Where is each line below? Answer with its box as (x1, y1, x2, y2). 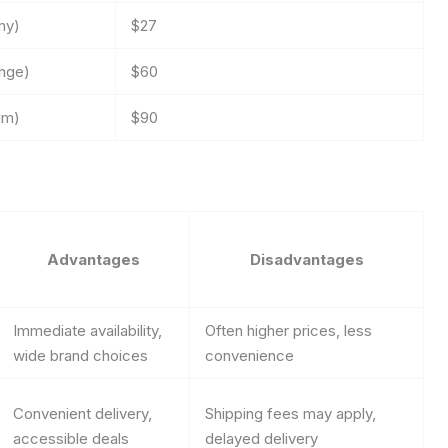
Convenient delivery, (13, 403, 152, 423)
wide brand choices (13, 345, 148, 365)
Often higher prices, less (205, 320, 372, 340)
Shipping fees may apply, (205, 403, 376, 423)
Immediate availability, (13, 320, 162, 340)
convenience (205, 345, 294, 365)
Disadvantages (249, 249, 364, 269)
